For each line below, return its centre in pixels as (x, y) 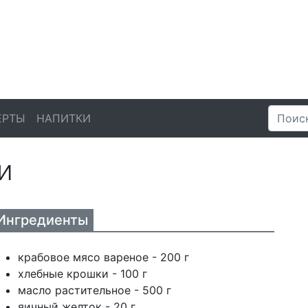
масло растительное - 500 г (94, 290)
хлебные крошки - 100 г (82, 274)
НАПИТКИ (64, 118)
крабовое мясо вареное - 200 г (103, 257)
